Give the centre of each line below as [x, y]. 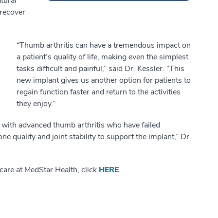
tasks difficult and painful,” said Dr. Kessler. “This [100, 69]
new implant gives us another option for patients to [104, 80]
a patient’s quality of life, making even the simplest [102, 57]
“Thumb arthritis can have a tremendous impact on [104, 45]
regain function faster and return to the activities [99, 92]
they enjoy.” [36, 104]
